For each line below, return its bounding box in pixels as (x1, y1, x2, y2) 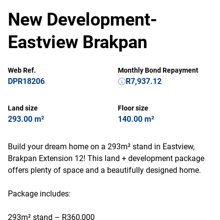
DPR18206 (8, 77, 45, 86)
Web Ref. (8, 66, 36, 74)
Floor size (118, 104, 148, 112)
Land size (8, 104, 38, 112)
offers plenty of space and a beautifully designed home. (8, 165, 201, 175)
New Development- (8, 9, 157, 30)
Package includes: (8, 189, 71, 198)
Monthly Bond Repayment (118, 66, 198, 74)
